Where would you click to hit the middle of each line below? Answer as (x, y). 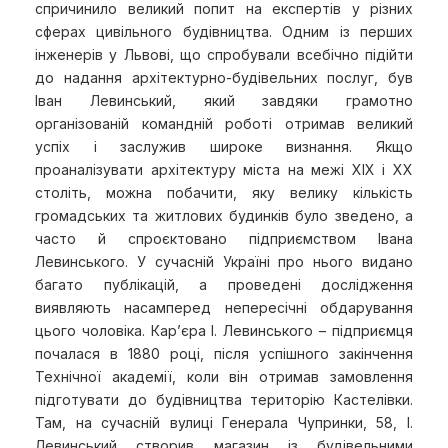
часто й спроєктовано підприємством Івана (224, 238)
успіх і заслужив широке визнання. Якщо (224, 146)
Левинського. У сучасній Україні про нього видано (224, 261)
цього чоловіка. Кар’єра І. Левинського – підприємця (224, 330)
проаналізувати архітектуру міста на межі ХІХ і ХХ (224, 169)
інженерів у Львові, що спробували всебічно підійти (224, 54)
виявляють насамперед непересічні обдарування (224, 307)
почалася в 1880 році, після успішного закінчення (224, 353)
